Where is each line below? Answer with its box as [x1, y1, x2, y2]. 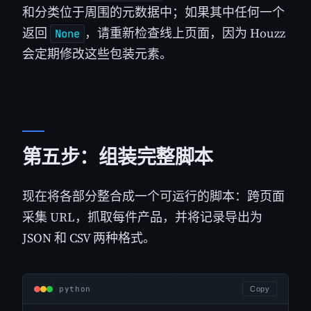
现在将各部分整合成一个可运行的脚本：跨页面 [22, 187, 285, 205]
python [59, 284, 91, 294]
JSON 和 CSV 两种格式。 [22, 229, 155, 247]
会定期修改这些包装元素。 [22, 44, 172, 62]
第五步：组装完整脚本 [22, 144, 213, 169]
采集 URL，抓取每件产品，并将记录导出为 [22, 208, 262, 226]
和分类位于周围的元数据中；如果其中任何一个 [22, 3, 285, 21]
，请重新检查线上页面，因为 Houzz [85, 24, 285, 42]
